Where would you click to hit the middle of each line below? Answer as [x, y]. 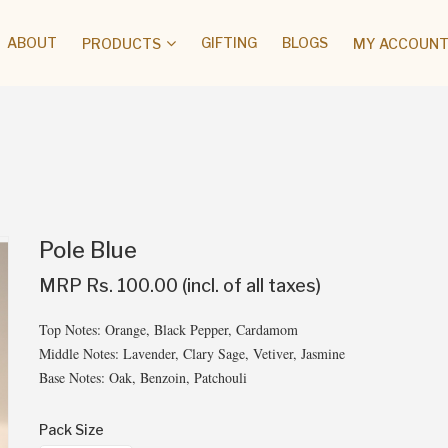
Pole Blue [88, 250]
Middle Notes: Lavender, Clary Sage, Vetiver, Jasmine [192, 353]
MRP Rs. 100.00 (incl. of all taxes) [180, 285]
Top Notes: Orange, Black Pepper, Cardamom [168, 329]
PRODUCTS [121, 43]
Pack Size [71, 429]
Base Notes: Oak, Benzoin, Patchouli [143, 377]
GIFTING [229, 42]
